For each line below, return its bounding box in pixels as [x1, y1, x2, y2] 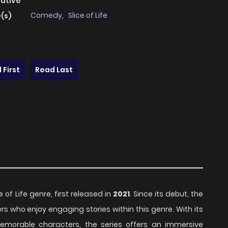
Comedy [31, 10, 62, 21]
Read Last [35, 65, 73, 75]
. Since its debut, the [129, 189, 204, 199]
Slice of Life [68, 10, 107, 21]
